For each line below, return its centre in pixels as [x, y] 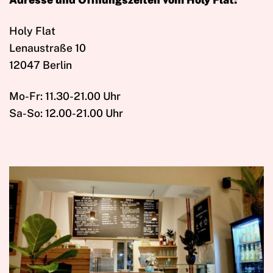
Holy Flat [32, 30]
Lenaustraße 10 [48, 48]
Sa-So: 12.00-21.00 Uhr [66, 113]
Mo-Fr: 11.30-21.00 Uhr [65, 96]
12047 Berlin [41, 65]
